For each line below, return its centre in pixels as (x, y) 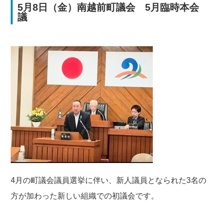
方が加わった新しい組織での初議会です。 (85, 196)
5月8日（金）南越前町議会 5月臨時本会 (109, 7)
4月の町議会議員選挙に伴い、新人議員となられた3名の (109, 180)
